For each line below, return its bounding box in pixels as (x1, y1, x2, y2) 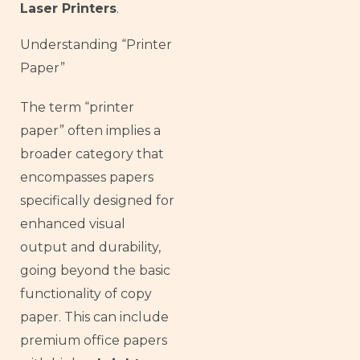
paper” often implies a (20, 122, 161, 138)
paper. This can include (20, 309, 169, 325)
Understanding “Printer (20, 36, 172, 52)
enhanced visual (20, 215, 125, 231)
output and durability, (20, 239, 161, 255)
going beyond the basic (20, 262, 170, 278)
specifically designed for (20, 192, 174, 208)
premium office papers (20, 332, 167, 348)
